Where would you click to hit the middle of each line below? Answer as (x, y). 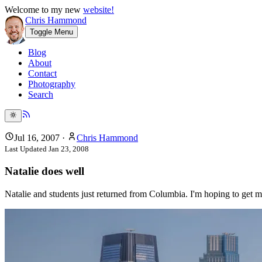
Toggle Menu (51, 32)
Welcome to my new (44, 10)
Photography (52, 84)
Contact (42, 73)
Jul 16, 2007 (37, 138)
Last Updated (27, 149)
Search (41, 94)
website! (99, 10)
